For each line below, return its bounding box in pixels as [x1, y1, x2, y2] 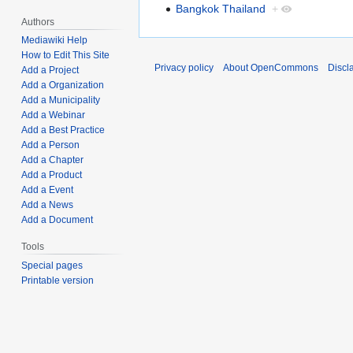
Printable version [21, 275, 95, 287]
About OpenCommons [223, 62, 318, 74]
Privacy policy [154, 62, 214, 74]
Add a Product [21, 169, 83, 181]
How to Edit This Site [21, 50, 110, 61]
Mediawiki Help [21, 35, 88, 46]
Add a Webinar [21, 110, 86, 121]
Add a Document [21, 214, 94, 226]
